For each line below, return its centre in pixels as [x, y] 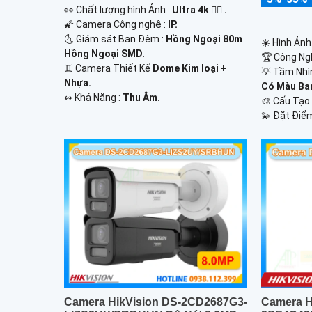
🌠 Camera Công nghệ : [116, 24]
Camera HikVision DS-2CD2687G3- [156, 302]
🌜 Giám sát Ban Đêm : [115, 39]
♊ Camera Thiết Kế [108, 68]
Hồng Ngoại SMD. [104, 53]
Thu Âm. [141, 97]
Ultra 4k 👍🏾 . [200, 9]
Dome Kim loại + [190, 68]
